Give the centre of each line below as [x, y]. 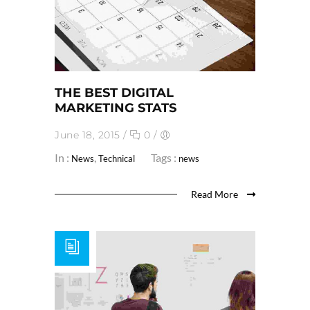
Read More [216, 194]
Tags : [165, 157]
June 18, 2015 [88, 135]
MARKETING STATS [116, 108]
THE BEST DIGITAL [114, 92]
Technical [117, 158]
